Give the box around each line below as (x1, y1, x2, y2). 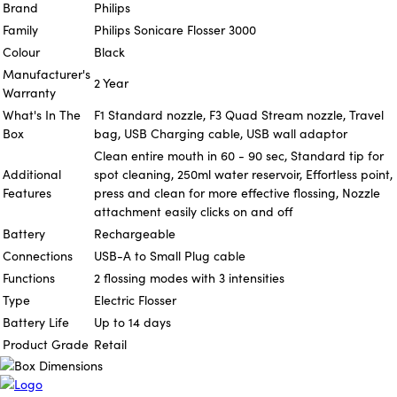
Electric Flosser (94, 291, 176, 308)
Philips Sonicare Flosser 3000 (94, 20, 256, 38)
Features (3, 183, 51, 201)
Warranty (3, 83, 56, 101)
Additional (3, 165, 61, 183)
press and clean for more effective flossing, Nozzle (94, 183, 380, 201)
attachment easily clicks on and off (94, 202, 292, 220)
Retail (94, 335, 127, 353)
